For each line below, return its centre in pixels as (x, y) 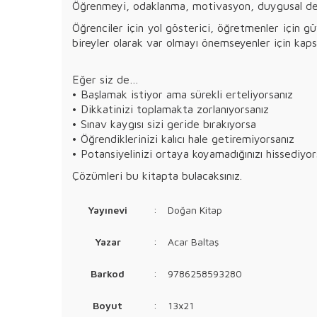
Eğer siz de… (107, 79)
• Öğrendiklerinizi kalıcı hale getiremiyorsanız (185, 139)
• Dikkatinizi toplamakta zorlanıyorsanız (172, 109)
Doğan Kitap (195, 209)
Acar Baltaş (193, 241)
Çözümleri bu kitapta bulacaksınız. (157, 175)
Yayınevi (108, 209)
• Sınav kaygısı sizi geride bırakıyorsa (166, 124)
